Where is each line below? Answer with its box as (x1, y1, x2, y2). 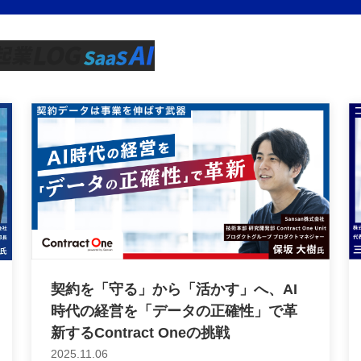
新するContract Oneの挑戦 (50, 325, 230, 342)
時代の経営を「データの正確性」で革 (50, 303, 297, 320)
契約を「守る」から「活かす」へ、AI (50, 281, 297, 298)
